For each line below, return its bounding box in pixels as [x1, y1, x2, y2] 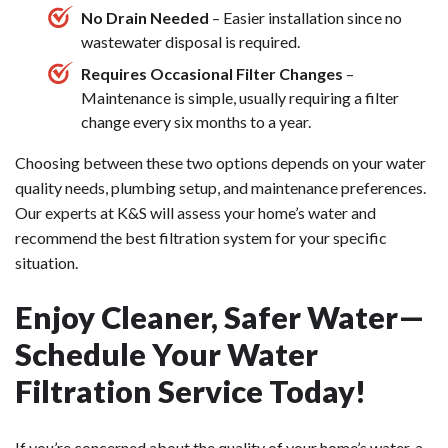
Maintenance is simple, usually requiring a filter [81, 88, 399, 108]
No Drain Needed [81, 8, 212, 28]
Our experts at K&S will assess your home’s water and [15, 203, 376, 223]
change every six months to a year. [81, 112, 311, 132]
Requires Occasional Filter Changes [81, 64, 343, 84]
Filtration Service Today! [15, 372, 366, 411]
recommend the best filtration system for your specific [15, 228, 387, 248]
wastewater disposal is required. [81, 32, 300, 52]
